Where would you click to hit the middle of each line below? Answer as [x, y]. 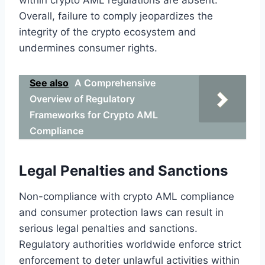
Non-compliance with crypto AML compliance [127, 196]
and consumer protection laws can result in [121, 212]
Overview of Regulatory [82, 98]
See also [49, 83]
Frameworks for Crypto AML [94, 114]
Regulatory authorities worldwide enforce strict [130, 244]
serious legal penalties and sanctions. [108, 228]
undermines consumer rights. [88, 48]
